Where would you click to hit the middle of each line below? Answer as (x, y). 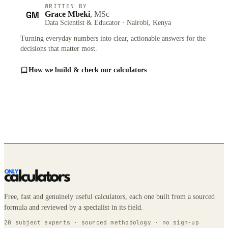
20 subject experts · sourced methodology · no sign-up (102, 222)
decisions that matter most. (59, 48)
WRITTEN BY (66, 6)
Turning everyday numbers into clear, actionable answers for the (113, 38)
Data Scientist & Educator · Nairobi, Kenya (108, 22)
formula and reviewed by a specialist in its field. (74, 208)
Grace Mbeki (67, 14)
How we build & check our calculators (88, 70)
